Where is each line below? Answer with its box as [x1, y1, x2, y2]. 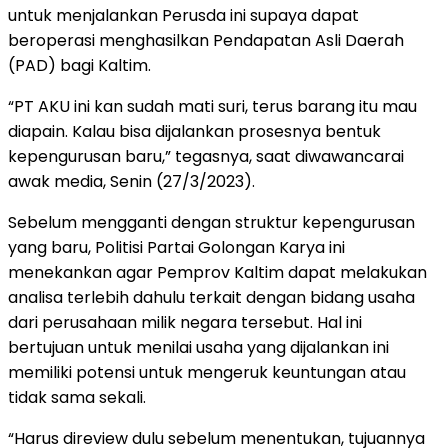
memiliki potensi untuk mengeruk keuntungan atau [8, 360, 406, 384]
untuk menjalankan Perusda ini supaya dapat [8, 3, 359, 27]
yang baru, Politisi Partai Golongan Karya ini [8, 235, 345, 259]
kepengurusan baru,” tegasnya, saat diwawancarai [8, 144, 404, 168]
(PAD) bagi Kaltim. [8, 53, 151, 77]
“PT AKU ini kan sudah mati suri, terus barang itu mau [8, 94, 417, 118]
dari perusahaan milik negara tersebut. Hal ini [8, 310, 362, 334]
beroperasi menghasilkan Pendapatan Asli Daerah [8, 28, 404, 52]
